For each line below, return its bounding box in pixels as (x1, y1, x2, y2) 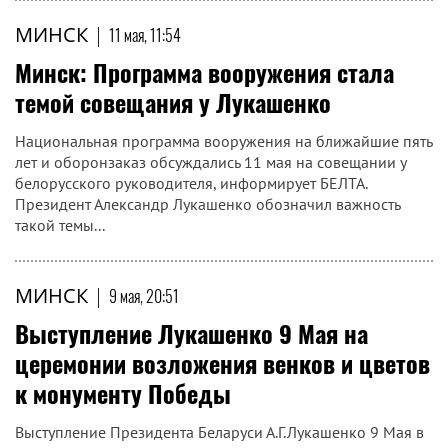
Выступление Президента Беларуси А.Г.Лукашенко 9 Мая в (15, 422, 424, 442)
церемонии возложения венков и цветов (15, 345, 430, 381)
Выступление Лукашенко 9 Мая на (15, 315, 368, 351)
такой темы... (15, 215, 105, 235)
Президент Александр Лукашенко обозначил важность (15, 194, 400, 214)
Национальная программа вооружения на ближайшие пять (15, 131, 432, 151)
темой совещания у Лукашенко (15, 84, 331, 120)
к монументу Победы (15, 375, 231, 411)
